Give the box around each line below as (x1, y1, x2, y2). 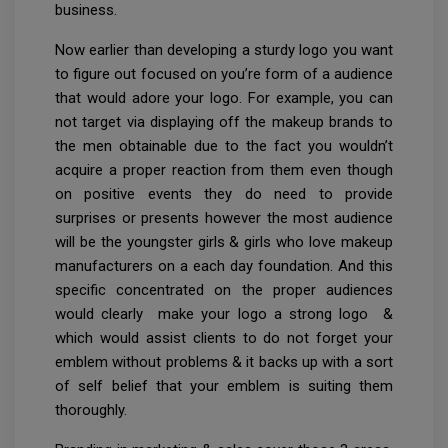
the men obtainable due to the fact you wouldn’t (55, 137, 393, 156)
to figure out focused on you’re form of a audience (55, 65, 393, 84)
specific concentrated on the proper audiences (55, 281, 393, 300)
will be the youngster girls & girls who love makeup (55, 233, 393, 252)
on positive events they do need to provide (55, 185, 393, 204)
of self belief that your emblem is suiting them (55, 377, 393, 396)
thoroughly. (55, 401, 127, 420)
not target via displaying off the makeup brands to (55, 113, 393, 132)
